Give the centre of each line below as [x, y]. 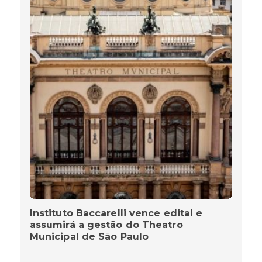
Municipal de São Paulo [89, 237]
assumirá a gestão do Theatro [106, 225]
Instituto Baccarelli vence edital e [116, 213]
